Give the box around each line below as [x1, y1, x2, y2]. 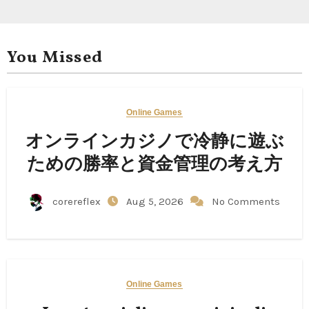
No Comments [211, 195, 280, 208]
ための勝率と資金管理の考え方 [27, 152, 282, 177]
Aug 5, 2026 [126, 195, 186, 208]
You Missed [6, 46, 103, 70]
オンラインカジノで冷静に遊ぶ [25, 129, 284, 154]
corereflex [49, 195, 103, 208]
